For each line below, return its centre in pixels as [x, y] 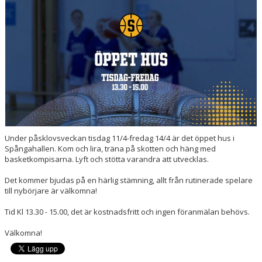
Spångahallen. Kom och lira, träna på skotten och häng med [110, 149]
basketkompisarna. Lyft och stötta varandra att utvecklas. [107, 159]
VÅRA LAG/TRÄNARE [42, 108]
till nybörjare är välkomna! [51, 191]
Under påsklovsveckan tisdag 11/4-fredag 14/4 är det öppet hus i [120, 138]
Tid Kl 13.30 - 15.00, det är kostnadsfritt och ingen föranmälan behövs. [127, 212]
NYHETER [23, 83]
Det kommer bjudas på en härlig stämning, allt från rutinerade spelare [129, 180]
